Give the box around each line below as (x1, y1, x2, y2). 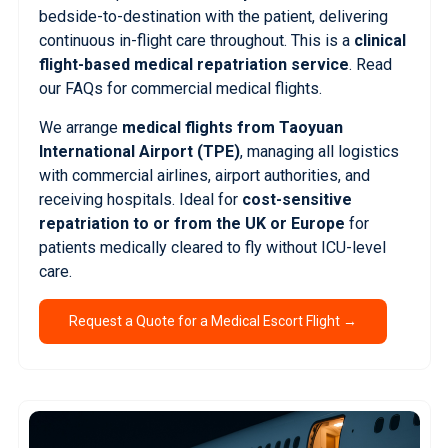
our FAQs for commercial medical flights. (38, 79, 322, 99)
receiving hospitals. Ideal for (38, 190, 242, 210)
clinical (353, 31, 406, 51)
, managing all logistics (239, 142, 399, 162)
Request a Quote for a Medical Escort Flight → (68, 313, 357, 330)
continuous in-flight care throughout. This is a (38, 31, 354, 51)
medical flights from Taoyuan (121, 118, 343, 138)
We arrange (38, 118, 122, 138)
